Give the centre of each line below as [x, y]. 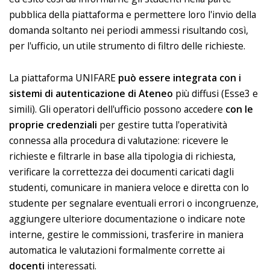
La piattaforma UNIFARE [64, 77]
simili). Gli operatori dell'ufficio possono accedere [117, 109]
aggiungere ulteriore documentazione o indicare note [127, 218]
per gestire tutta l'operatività [163, 124]
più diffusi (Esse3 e [215, 93]
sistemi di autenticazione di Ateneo [91, 93]
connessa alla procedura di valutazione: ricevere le [119, 140]
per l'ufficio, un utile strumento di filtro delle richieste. [127, 46]
